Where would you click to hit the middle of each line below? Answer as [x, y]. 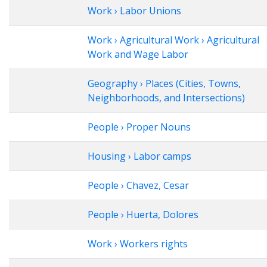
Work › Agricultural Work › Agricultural [173, 40]
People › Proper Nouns [139, 127]
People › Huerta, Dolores [143, 215]
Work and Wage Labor [138, 54]
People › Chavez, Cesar [138, 185]
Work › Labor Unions [134, 11]
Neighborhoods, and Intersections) [166, 98]
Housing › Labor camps [139, 156]
